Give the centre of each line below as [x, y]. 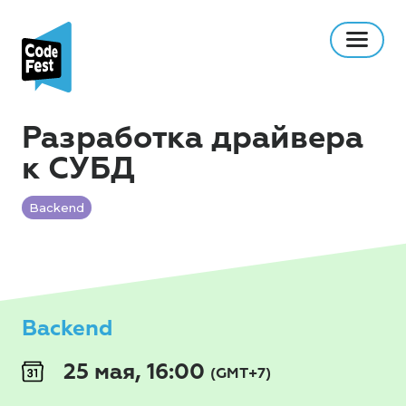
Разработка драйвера [193, 138]
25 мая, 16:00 [134, 372]
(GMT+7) [241, 373]
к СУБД [78, 169]
